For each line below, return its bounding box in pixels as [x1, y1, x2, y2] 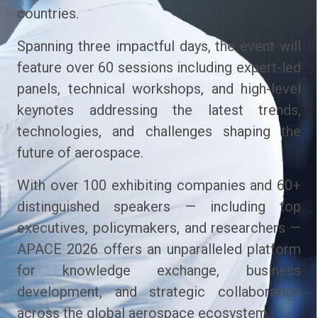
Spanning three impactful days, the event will [17, 38, 301, 55]
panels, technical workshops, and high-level [17, 80, 301, 97]
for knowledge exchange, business [17, 262, 301, 279]
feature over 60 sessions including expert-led [17, 59, 301, 76]
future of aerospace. [17, 144, 143, 161]
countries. [17, 5, 79, 22]
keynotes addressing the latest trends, [17, 102, 301, 119]
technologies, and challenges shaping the [17, 123, 301, 140]
